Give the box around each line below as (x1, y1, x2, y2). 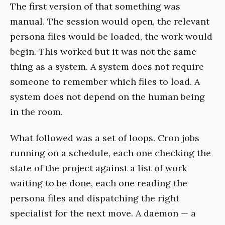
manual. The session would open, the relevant (10, 15, 209, 27)
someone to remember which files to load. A (10, 75, 200, 87)
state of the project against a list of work (10, 162, 187, 174)
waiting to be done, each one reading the (10, 177, 187, 189)
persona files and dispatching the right (10, 192, 179, 204)
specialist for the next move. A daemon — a (10, 207, 196, 219)
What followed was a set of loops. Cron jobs (10, 132, 199, 144)
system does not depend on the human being (10, 90, 205, 102)
